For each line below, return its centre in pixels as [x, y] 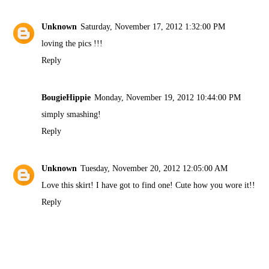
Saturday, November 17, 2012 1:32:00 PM [153, 27]
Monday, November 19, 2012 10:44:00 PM [168, 98]
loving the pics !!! [72, 44]
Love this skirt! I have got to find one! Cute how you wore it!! [149, 185]
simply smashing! [71, 114]
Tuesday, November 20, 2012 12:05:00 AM [154, 168]
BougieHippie [66, 98]
